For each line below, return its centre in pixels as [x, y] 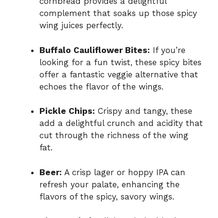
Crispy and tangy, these [144, 111]
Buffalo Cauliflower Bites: [95, 50]
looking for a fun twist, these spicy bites [120, 62]
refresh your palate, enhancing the [109, 184]
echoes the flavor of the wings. [101, 86]
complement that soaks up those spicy [118, 13]
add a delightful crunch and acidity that [121, 123]
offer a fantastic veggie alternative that [119, 74]
